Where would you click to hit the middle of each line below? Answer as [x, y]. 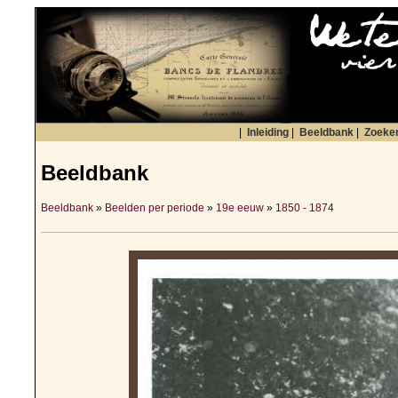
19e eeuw [240, 208]
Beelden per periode [155, 208]
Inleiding [268, 132]
